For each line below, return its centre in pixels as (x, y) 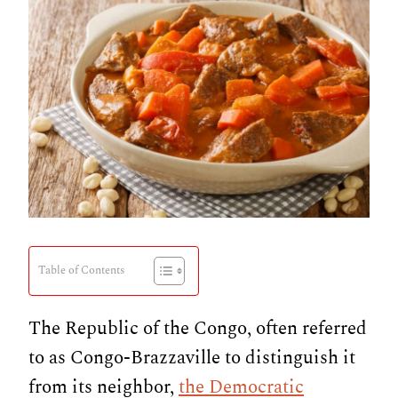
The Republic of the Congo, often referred (198, 328)
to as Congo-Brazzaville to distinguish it (192, 358)
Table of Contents (81, 271)
